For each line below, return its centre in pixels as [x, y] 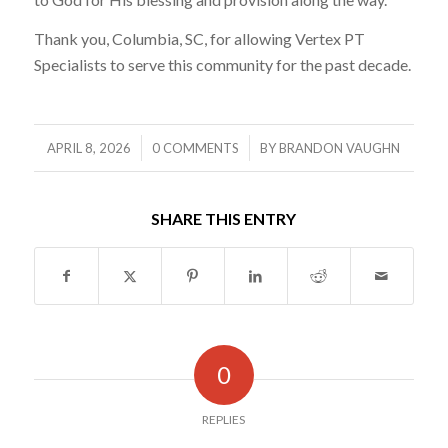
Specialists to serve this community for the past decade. [222, 65]
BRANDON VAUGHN [340, 147]
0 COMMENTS [196, 147]
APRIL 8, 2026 [89, 147]
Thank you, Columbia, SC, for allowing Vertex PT [199, 39]
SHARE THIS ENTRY [224, 218]
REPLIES [224, 419]
